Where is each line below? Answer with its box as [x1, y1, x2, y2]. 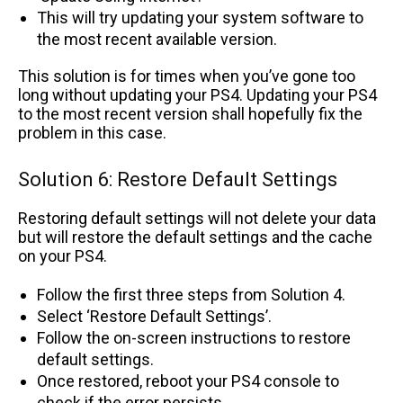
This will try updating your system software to [37, 7, 363, 27]
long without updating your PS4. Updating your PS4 [18, 85, 377, 104]
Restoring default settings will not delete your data [18, 208, 376, 228]
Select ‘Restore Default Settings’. [37, 306, 275, 326]
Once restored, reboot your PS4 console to [37, 371, 339, 390]
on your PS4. [18, 246, 111, 265]
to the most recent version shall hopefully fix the [18, 103, 363, 123]
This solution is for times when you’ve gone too [18, 66, 355, 85]
